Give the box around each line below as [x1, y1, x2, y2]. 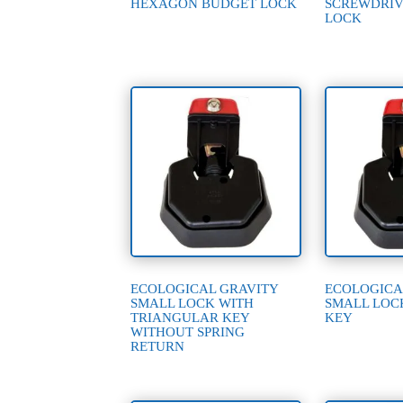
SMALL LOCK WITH [130, 295, 255, 310]
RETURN [130, 338, 185, 354]
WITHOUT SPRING [130, 324, 246, 339]
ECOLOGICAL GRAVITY [130, 281, 279, 296]
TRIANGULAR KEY [130, 309, 250, 325]
